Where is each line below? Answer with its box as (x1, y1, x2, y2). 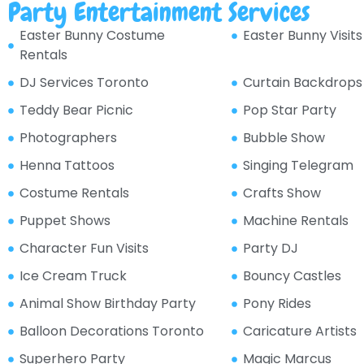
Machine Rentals (243, 211, 349, 231)
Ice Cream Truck (19, 266, 127, 286)
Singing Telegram (243, 156, 354, 175)
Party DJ (243, 239, 299, 258)
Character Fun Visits (19, 239, 149, 258)
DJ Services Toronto (19, 73, 149, 93)
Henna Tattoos (19, 156, 115, 175)
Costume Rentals (19, 184, 129, 203)
